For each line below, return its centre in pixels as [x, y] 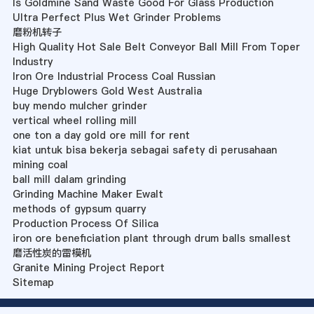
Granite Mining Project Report [88, 268]
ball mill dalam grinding [69, 180]
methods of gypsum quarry [79, 209]
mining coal [40, 165]
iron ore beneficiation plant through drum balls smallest [151, 239]
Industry [32, 62]
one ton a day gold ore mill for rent [101, 136]
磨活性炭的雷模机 [52, 253]
